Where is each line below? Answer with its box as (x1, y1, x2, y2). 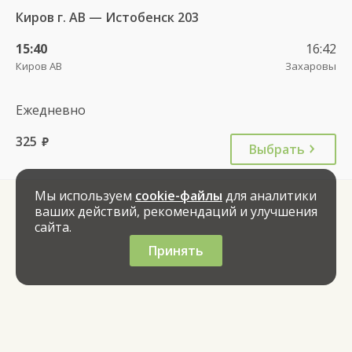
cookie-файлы (135, 187, 222, 204)
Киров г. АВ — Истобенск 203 (16, 8, 199, 26)
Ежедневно (16, 101, 86, 119)
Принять (148, 242, 203, 259)
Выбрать (249, 140, 305, 158)
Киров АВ (16, 58, 62, 73)
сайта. (35, 218, 71, 236)
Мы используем (35, 187, 135, 204)
